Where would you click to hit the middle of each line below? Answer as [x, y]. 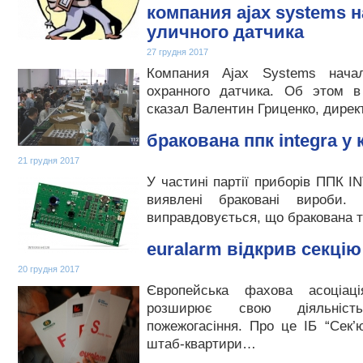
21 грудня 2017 [49, 160]
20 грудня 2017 [49, 269]
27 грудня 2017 [177, 52]
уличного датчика [225, 32]
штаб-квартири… [201, 344]
